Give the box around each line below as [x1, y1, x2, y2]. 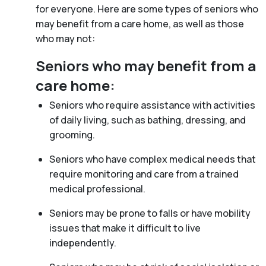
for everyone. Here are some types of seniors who [36, 2, 258, 15]
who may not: [36, 31, 95, 45]
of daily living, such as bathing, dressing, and [49, 113, 246, 126]
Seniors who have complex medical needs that [49, 152, 256, 166]
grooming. [49, 128, 95, 141]
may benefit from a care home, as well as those [36, 17, 244, 30]
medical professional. [49, 182, 145, 195]
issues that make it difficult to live [49, 221, 201, 235]
